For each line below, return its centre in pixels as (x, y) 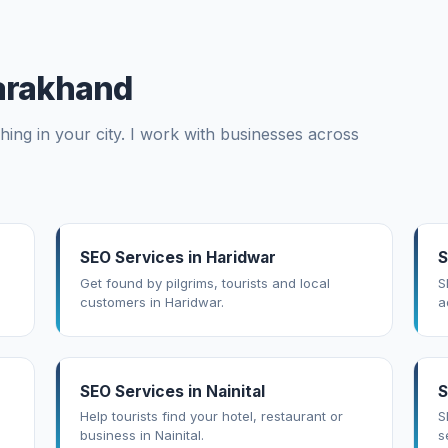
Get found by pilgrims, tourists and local (205, 282)
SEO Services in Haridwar (178, 258)
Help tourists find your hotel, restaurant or (212, 416)
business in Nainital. (142, 435)
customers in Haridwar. (152, 301)
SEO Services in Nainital (173, 391)
